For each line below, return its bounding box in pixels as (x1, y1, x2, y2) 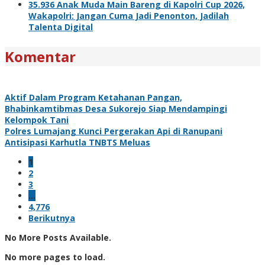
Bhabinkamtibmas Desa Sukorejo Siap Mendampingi (5, 102, 227, 114)
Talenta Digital (28, 21, 93, 33)
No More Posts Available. (5, 231, 111, 243)
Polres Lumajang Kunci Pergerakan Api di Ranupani (5, 125, 222, 137)
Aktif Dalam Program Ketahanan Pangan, (5, 91, 182, 103)
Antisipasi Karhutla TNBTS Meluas (5, 136, 150, 148)
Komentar (5, 46, 76, 66)
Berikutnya (28, 212, 75, 224)
